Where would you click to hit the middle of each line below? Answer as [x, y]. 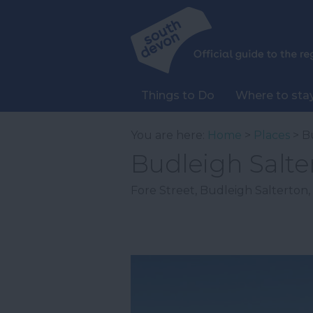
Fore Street [163, 190]
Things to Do [177, 95]
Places [272, 135]
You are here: [169, 135]
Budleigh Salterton [254, 190]
